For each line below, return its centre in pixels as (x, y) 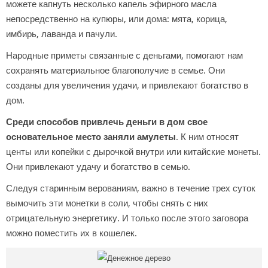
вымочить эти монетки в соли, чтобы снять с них (107, 204)
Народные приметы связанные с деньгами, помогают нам (124, 56)
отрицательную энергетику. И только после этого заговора (127, 219)
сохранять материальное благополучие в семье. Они (115, 71)
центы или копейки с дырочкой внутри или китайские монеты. (133, 152)
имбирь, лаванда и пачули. (62, 34)
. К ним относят (207, 137)
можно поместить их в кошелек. (71, 234)
